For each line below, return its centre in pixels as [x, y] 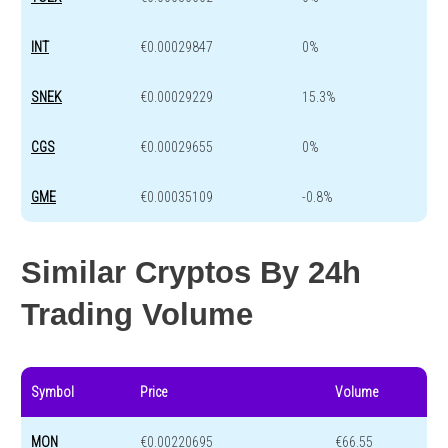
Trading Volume [137, 315]
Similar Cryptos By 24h [191, 273]
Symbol [52, 392]
